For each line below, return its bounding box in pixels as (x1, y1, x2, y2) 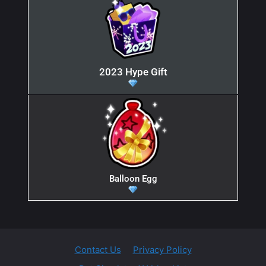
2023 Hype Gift (99, 65, 167, 78)
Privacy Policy (132, 243, 192, 255)
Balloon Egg (109, 173, 157, 184)
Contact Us (74, 243, 121, 255)
